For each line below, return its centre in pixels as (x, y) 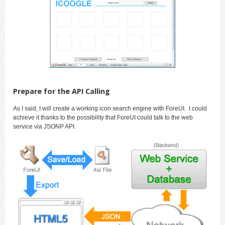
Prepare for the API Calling (62, 91)
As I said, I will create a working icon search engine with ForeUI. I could (110, 108)
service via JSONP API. (44, 126)
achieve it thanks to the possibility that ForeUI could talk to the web (103, 117)
